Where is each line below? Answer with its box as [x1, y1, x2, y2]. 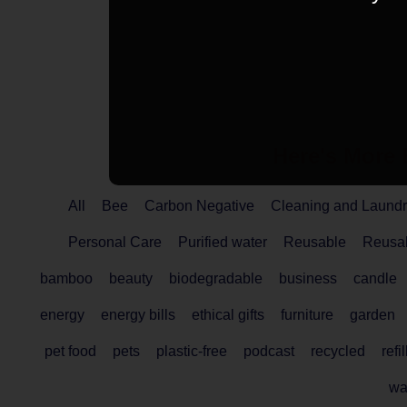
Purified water [178, 234, 267, 251]
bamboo [39, 271, 93, 287]
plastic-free [156, 343, 227, 360]
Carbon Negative [144, 198, 254, 214]
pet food [45, 343, 96, 360]
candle [352, 271, 397, 287]
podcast [243, 343, 294, 360]
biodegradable [168, 271, 263, 287]
